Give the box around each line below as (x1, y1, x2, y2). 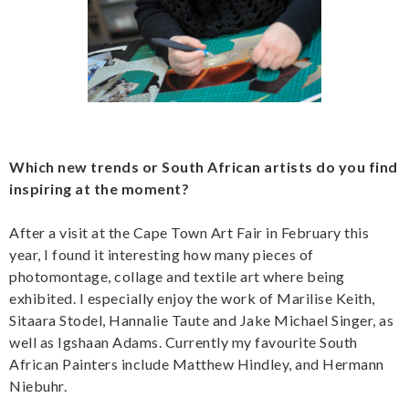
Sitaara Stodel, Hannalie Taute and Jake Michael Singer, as (9, 311, 393, 330)
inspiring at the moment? (9, 180, 193, 198)
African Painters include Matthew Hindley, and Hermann (9, 355, 384, 373)
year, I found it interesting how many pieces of (9, 246, 314, 264)
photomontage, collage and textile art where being (9, 267, 345, 286)
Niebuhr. (9, 377, 67, 395)
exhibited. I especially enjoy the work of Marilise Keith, (9, 289, 375, 308)
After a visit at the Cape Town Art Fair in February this (9, 224, 369, 242)
